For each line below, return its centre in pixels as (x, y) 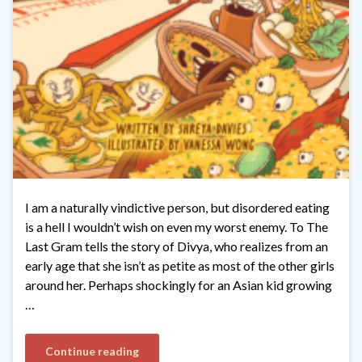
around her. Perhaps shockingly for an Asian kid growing (179, 285)
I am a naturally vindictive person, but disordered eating (177, 208)
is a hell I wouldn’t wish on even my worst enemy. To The (177, 227)
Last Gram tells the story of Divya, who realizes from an (177, 246)
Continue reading (92, 351)
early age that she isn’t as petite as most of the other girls (180, 266)
